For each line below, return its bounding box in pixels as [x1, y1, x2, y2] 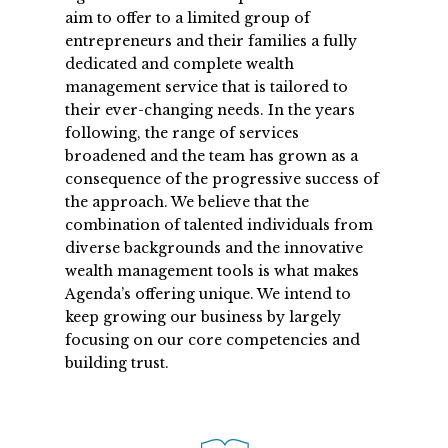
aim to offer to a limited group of [65, 9, 310, 27]
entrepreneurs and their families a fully [65, 32, 357, 50]
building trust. [65, 354, 169, 372]
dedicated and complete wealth [65, 55, 294, 73]
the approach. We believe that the [65, 193, 309, 211]
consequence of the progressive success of [65, 170, 379, 188]
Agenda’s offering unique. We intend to [65, 285, 351, 303]
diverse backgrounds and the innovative [65, 239, 363, 257]
